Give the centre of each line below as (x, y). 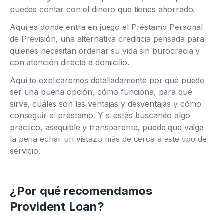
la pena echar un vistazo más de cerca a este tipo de (108, 139)
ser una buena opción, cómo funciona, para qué (101, 92)
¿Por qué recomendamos (81, 191)
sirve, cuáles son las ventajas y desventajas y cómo (106, 104)
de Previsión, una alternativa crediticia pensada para (107, 39)
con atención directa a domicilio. (69, 62)
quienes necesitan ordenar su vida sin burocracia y (105, 51)
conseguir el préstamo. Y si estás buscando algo (100, 115)
